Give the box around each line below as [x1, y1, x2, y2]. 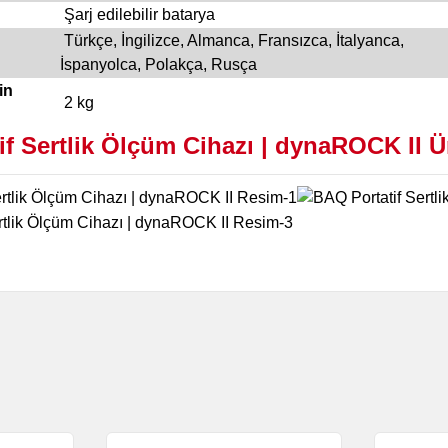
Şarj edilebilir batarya [59, 6, 219, 24]
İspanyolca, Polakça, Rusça [59, 56, 257, 74]
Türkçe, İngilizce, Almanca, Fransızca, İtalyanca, [59, 32, 404, 50]
